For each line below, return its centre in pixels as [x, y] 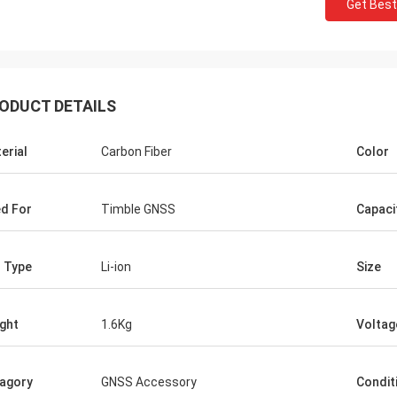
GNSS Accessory [149, 382]
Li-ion [116, 267]
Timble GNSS [138, 209]
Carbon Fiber [136, 152]
